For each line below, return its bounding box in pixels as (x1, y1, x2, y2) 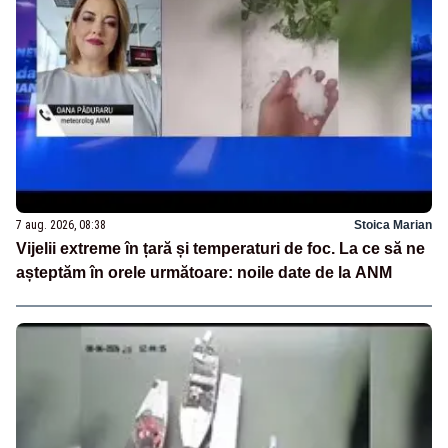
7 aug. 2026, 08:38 (16, 217, 106, 232)
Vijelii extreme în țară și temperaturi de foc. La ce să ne (16, 239, 425, 257)
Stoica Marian (354, 217, 432, 232)
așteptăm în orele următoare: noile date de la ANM (16, 263, 392, 281)
